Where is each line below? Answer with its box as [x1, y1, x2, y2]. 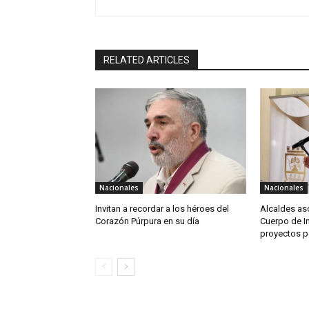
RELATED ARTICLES [103, 54, 190, 66]
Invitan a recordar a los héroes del [95, 203, 229, 214]
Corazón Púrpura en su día [95, 215, 199, 226]
